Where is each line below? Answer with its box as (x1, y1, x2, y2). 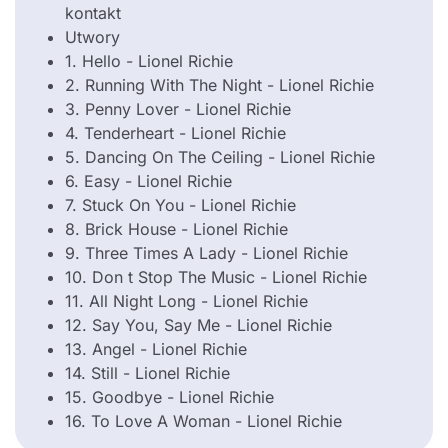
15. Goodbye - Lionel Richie (65, 387, 274, 408)
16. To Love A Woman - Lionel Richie (65, 411, 342, 432)
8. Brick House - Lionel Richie (65, 219, 288, 240)
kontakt (65, 3, 121, 24)
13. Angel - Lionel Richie (65, 339, 247, 360)
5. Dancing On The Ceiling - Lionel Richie (65, 147, 375, 168)
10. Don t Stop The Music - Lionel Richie (65, 267, 367, 288)
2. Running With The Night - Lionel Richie (65, 75, 374, 96)
